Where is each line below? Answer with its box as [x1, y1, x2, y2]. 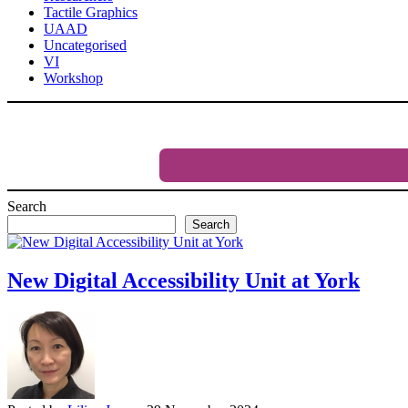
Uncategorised [44, 37, 127, 54]
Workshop [44, 70, 103, 87]
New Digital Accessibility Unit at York [7, 269, 360, 293]
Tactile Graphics [44, 5, 138, 21]
